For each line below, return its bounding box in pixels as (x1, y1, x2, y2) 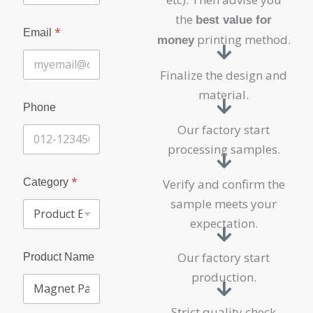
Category (23, 175, 71, 188)
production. (191, 269, 256, 286)
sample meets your (170, 195, 277, 212)
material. (198, 87, 249, 103)
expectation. (189, 214, 258, 231)
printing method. (194, 31, 291, 48)
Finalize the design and (160, 67, 287, 84)
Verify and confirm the (162, 175, 285, 192)
